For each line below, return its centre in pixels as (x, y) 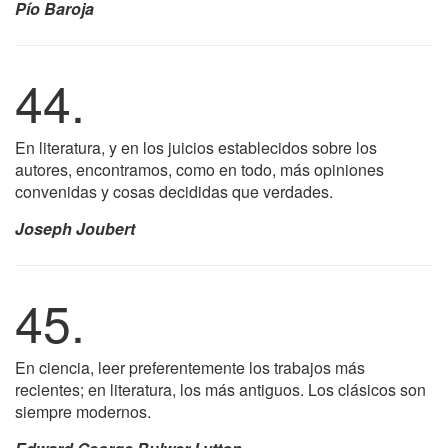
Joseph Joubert (75, 228)
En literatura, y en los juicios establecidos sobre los (196, 147)
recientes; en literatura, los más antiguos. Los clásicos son (220, 389)
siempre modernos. (83, 411)
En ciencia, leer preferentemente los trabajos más (190, 367)
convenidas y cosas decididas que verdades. (174, 191)
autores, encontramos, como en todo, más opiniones (199, 169)
